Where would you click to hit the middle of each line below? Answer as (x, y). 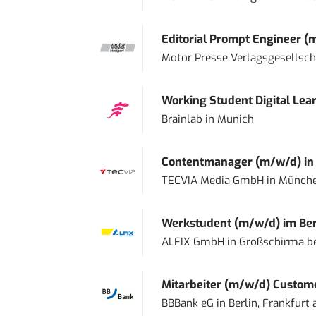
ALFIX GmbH (193, 242)
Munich (235, 119)
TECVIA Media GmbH (212, 180)
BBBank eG (187, 303)
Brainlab (182, 119)
